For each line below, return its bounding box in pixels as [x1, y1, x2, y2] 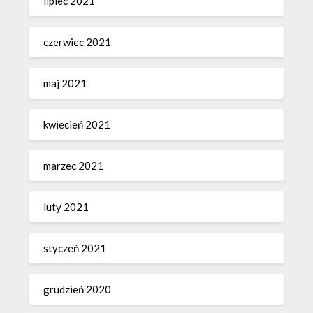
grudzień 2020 [43, 283, 112, 296]
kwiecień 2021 [43, 118, 111, 131]
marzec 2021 [43, 159, 104, 173]
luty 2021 [43, 201, 89, 214]
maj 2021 [43, 77, 87, 90]
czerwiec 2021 [43, 36, 112, 49]
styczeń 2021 [43, 242, 107, 255]
